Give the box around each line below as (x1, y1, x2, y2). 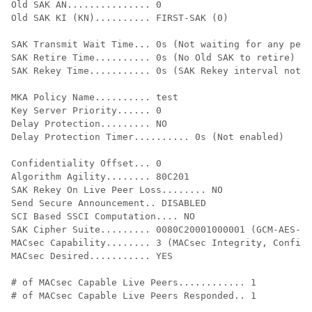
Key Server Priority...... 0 (11, 105, 162, 116)
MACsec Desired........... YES (11, 251, 173, 261)
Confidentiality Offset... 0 (11, 158, 162, 169)
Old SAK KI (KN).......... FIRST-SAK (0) (11, 13, 228, 23)
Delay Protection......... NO (11, 118, 167, 129)
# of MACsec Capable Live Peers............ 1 (11, 277, 256, 288)
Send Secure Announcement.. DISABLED (11, 198, 206, 208)
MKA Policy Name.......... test (11, 92, 178, 102)
